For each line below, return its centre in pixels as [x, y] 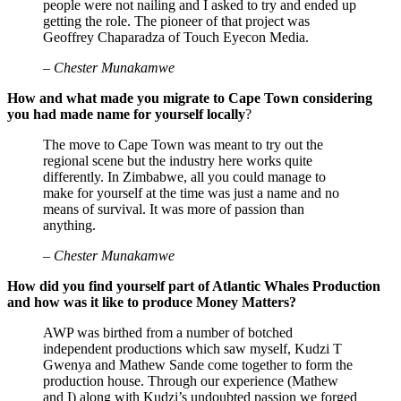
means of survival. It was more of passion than [174, 209]
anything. [69, 225]
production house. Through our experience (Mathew [191, 380]
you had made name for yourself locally [126, 114]
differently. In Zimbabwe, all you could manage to [184, 176]
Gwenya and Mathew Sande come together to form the [198, 364]
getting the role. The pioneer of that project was [176, 21]
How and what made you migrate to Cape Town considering [190, 98]
